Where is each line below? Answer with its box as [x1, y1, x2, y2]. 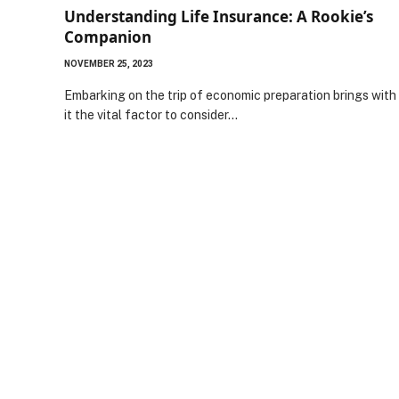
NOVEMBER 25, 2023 [64, 58, 153, 69]
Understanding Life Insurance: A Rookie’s [64, 5, 373, 27]
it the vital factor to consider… [64, 107, 238, 122]
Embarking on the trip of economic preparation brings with [64, 87, 396, 102]
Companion [64, 26, 151, 47]
